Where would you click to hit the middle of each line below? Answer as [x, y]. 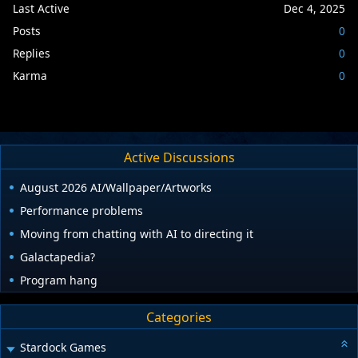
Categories [179, 317]
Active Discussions [179, 157]
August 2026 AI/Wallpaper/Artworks [116, 188]
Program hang [59, 280]
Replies [32, 53]
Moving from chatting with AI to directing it [137, 234]
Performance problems [82, 211]
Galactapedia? [58, 257]
